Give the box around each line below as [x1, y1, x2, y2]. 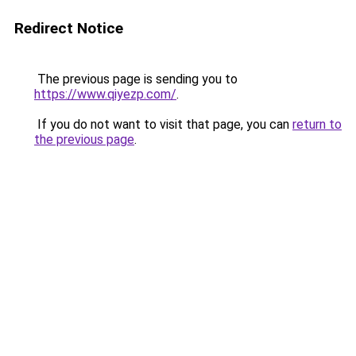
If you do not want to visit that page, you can [34, 117, 292, 132]
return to [292, 117, 342, 132]
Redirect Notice [14, 19, 123, 37]
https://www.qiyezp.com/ [34, 87, 176, 102]
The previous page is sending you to [34, 72, 238, 87]
